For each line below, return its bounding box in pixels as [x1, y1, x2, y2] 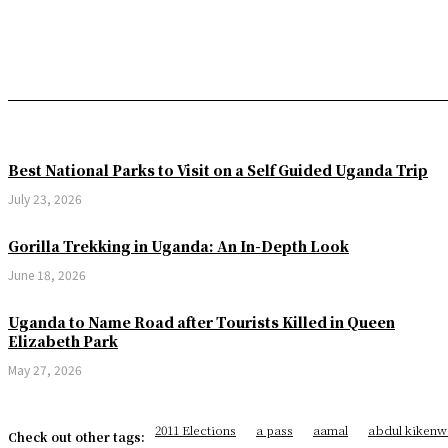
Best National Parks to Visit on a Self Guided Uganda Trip [8, 160, 428, 181]
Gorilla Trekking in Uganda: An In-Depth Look [8, 236, 349, 257]
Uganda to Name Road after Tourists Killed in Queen [8, 312, 395, 333]
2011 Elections [155, 421, 236, 439]
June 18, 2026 [8, 266, 86, 284]
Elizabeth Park [8, 331, 118, 352]
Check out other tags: [8, 427, 145, 445]
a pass [256, 421, 293, 439]
